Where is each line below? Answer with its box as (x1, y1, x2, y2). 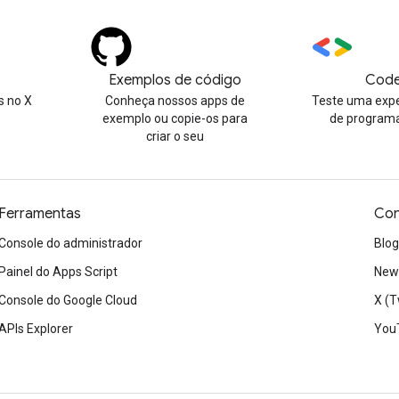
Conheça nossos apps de (105, 94, 246, 108)
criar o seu (146, 129, 205, 143)
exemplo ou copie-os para (102, 111, 248, 126)
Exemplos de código (109, 71, 242, 89)
